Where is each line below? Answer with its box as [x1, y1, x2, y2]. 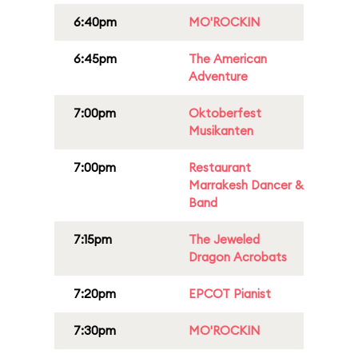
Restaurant [189, 160, 251, 175]
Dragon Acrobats [189, 249, 287, 265]
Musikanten [189, 123, 253, 138]
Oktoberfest [189, 105, 261, 121]
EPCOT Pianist [189, 286, 271, 301]
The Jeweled [189, 232, 260, 247]
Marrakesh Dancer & [189, 177, 304, 193]
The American [189, 51, 267, 66]
